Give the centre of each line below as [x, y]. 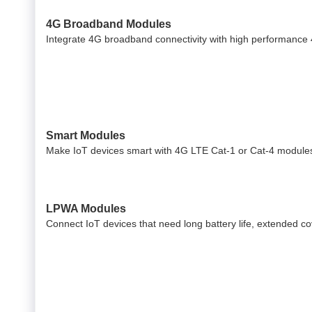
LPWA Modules [86, 208]
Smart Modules [86, 135]
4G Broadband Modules [109, 24]
